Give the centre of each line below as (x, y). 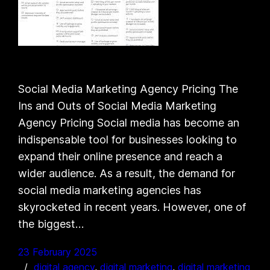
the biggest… (51, 224)
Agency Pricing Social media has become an (129, 122)
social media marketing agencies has (110, 190)
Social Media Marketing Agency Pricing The (128, 89)
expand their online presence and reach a (121, 156)
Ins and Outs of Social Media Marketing (118, 105)
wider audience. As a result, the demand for (127, 173)
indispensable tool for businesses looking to (128, 139)
